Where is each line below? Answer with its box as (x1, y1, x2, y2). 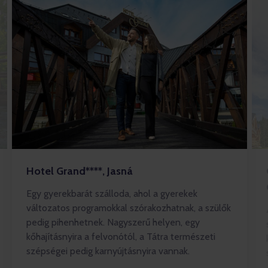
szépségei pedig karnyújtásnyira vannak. (26, 245, 190, 257)
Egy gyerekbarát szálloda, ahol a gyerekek (26, 188, 197, 199)
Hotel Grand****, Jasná (26, 165, 133, 178)
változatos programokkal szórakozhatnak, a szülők (26, 202, 231, 214)
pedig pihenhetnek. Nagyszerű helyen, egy (26, 217, 200, 228)
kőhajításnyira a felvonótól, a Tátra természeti (26, 231, 215, 242)
